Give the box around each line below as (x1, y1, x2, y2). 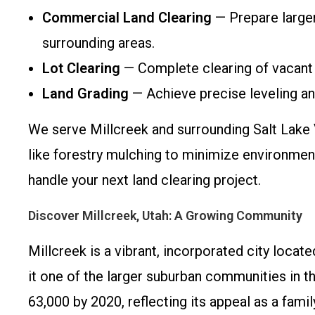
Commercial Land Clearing (42, 9, 212, 26)
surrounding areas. (42, 34, 155, 51)
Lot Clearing (42, 60, 120, 77)
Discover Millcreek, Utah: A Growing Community (28, 208, 302, 223)
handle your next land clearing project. (28, 172, 261, 188)
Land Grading (42, 85, 129, 102)
